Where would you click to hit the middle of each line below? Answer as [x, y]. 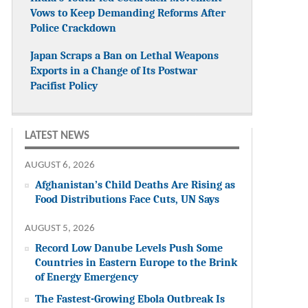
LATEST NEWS [57, 135]
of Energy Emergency [87, 276]
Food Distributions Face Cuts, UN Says [128, 199]
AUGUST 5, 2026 [60, 228]
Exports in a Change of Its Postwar [114, 70]
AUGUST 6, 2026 [60, 165]
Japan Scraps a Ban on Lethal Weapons [125, 55]
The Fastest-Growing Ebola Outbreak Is [130, 298]
